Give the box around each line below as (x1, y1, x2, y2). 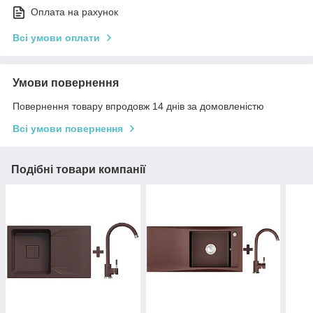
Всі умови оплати (13, 32, 100, 44)
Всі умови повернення (13, 123, 123, 135)
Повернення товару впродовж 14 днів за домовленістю (13, 101, 264, 112)
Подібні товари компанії (11, 163, 146, 176)
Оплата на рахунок (31, 6, 118, 18)
